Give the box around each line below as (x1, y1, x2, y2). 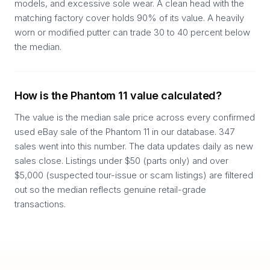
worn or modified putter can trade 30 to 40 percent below (14, 27, 250, 38)
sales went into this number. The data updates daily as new (14, 140, 253, 152)
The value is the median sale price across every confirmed (14, 111, 255, 123)
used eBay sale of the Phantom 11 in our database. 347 (14, 126, 234, 137)
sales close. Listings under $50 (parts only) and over (14, 155, 228, 166)
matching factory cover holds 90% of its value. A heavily (14, 12, 244, 24)
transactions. (14, 198, 66, 210)
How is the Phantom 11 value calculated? (14, 89, 222, 102)
